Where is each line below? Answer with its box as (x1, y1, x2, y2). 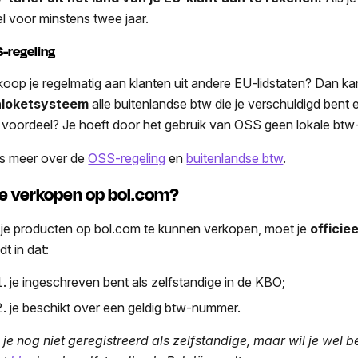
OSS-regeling (88, 150, 166, 166)
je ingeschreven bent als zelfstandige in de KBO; (10, 273, 286, 290)
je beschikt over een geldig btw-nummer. (10, 299, 241, 316)
